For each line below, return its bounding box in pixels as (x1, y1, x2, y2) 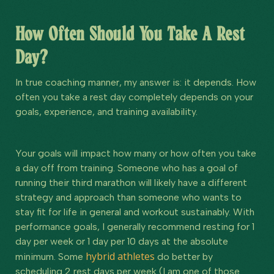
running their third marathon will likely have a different (15, 176, 247, 188)
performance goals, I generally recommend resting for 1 (15, 220, 254, 232)
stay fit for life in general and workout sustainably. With (15, 206, 254, 218)
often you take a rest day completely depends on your (15, 91, 253, 103)
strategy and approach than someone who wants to (15, 191, 242, 203)
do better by (155, 250, 213, 262)
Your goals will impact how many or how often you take (15, 147, 256, 159)
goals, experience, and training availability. (15, 105, 198, 117)
